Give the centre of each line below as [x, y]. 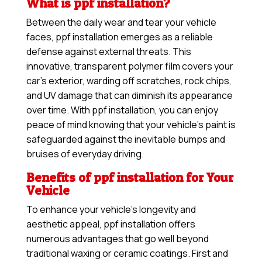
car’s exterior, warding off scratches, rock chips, [129, 81]
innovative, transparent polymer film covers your [130, 66]
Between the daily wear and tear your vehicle [121, 23]
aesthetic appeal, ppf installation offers [111, 224]
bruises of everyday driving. [85, 154]
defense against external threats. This [108, 52]
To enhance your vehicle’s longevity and [111, 210]
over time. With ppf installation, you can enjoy [122, 110]
